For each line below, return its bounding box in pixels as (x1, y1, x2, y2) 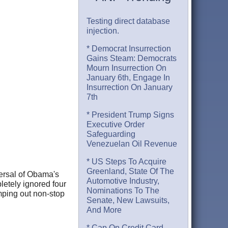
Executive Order (87, 120, 145, 129)
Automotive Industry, (87, 177, 160, 186)
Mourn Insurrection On (87, 64, 167, 73)
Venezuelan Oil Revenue (87, 139, 178, 149)
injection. (87, 26, 120, 36)
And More (87, 206, 122, 215)
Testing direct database (87, 17, 170, 26)
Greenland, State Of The (87, 167, 175, 176)
